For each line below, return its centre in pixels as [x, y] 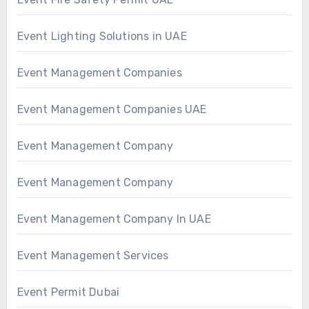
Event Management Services [93, 255]
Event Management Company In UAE [114, 219]
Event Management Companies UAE [112, 109]
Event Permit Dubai [68, 292]
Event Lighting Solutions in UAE [102, 36]
